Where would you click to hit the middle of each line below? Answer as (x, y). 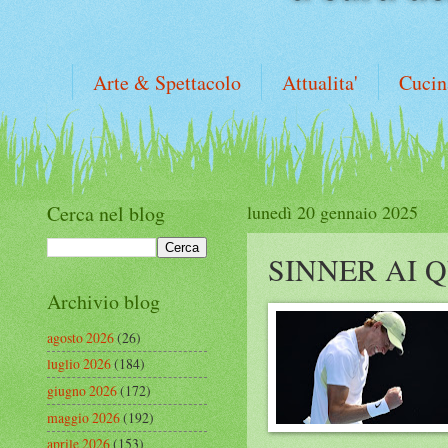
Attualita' (320, 82)
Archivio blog (103, 301)
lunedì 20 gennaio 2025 (332, 212)
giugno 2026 (82, 391)
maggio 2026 (83, 417)
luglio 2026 (79, 364)
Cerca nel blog (106, 213)
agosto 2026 (80, 337)
